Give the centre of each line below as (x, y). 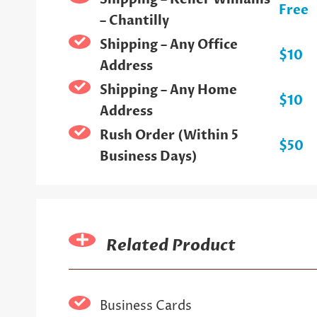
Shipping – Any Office (168, 45)
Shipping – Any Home (168, 90)
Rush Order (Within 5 (169, 135)
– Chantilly (134, 21)
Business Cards (145, 306)
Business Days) (148, 156)
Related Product (171, 245)
